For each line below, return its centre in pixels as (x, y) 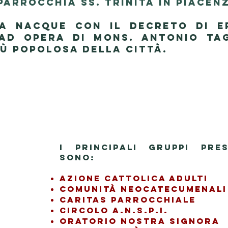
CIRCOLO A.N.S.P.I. (114, 210)
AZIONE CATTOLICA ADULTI (134, 178)
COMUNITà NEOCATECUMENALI (143, 189)
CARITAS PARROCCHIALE (128, 199)
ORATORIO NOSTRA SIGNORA (140, 221)
